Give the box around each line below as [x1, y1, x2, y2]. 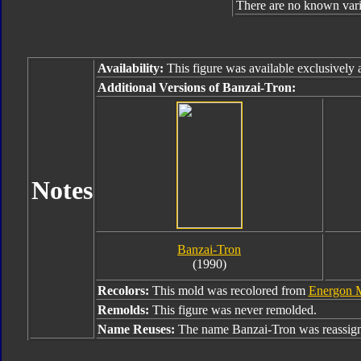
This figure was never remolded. [151, 303, 317, 317]
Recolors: [97, 284, 152, 297]
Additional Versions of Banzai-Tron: [97, 81, 296, 94]
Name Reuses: [97, 322, 178, 336]
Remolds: [97, 303, 152, 317]
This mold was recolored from [151, 284, 309, 297]
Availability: [97, 61, 164, 75]
